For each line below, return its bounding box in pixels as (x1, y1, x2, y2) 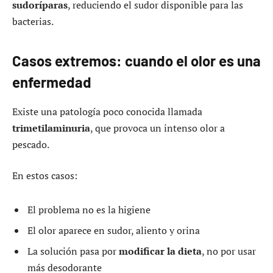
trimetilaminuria (12, 121, 90, 135)
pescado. (12, 137, 49, 151)
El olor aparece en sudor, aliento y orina (27, 223, 200, 237)
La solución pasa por (27, 244, 119, 258)
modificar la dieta (119, 244, 202, 258)
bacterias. (12, 15, 54, 29)
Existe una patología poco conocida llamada (12, 104, 202, 118)
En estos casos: (12, 169, 77, 183)
